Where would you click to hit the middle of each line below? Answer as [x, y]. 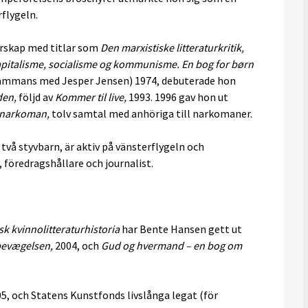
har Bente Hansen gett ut [181, 229]
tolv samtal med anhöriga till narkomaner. [151, 113]
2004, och [78, 245]
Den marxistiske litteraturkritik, [172, 47]
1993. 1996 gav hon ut [177, 97]
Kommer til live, [91, 97]
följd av [36, 97]
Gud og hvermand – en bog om [172, 245]
